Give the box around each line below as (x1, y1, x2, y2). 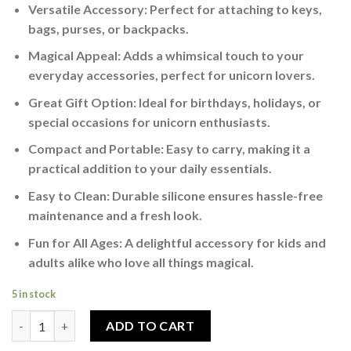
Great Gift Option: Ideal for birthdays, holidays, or (27, 94, 321, 110)
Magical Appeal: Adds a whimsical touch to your (27, 48, 304, 63)
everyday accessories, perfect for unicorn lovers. (27, 67, 315, 83)
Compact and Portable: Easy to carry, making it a (27, 141, 310, 157)
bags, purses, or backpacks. (27, 20, 189, 36)
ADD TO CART (106, 318, 195, 334)
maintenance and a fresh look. (27, 207, 202, 223)
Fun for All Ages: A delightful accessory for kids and (27, 234, 326, 250)
